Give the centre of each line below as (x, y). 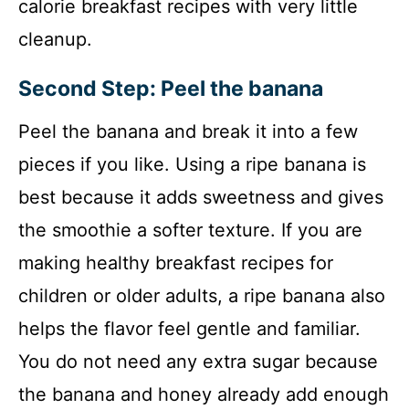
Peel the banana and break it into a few (188, 132)
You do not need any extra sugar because (198, 362)
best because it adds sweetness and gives (201, 198)
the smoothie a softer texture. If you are (190, 231)
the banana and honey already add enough (204, 395)
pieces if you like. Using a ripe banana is (192, 165)
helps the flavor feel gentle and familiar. (189, 329)
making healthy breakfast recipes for (176, 263)
